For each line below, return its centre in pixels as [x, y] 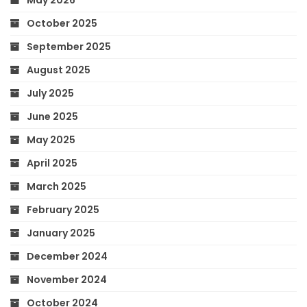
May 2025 [51, 139]
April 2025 [52, 163]
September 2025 [69, 46]
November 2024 [67, 279]
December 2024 [67, 256]
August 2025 [59, 70]
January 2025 [61, 233]
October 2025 [62, 23]
